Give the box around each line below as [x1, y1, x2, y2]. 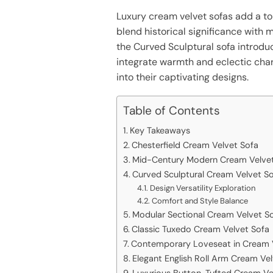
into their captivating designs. [116, 70, 249, 83]
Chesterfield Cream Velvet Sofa [132, 139, 258, 151]
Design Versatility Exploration [149, 182, 255, 193]
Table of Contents [123, 103, 221, 119]
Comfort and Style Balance [151, 195, 248, 206]
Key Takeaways [130, 124, 190, 136]
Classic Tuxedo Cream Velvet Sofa [132, 223, 269, 235]
